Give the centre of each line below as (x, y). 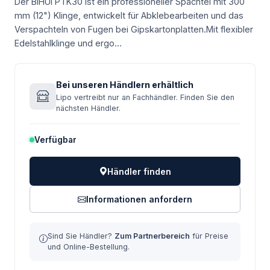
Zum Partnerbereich (152, 236)
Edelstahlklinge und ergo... (68, 43)
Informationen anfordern (139, 199)
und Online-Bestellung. (89, 247)
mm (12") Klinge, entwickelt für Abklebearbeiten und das (129, 15)
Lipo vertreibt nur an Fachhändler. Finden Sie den (145, 97)
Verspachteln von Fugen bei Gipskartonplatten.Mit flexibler (134, 29)
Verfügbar (55, 140)
